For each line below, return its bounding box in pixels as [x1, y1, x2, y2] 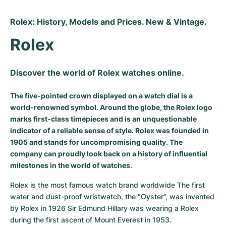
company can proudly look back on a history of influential [10, 149, 207, 158]
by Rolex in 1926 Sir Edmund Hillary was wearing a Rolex [10, 204, 199, 212]
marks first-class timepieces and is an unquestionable [10, 115, 197, 123]
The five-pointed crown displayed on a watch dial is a [10, 91, 193, 100]
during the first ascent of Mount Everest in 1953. [10, 215, 172, 224]
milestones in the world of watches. [10, 161, 132, 169]
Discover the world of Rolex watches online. [10, 68, 184, 78]
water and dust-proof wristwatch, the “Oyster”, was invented [10, 192, 214, 201]
